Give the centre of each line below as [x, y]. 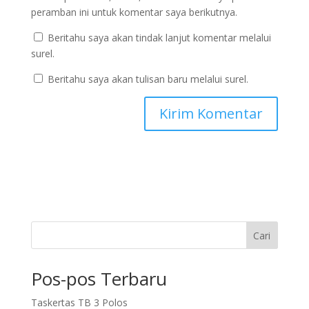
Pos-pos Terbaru [99, 279]
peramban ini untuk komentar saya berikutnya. [134, 12]
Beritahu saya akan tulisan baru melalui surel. [148, 79]
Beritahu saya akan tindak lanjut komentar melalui [159, 38]
